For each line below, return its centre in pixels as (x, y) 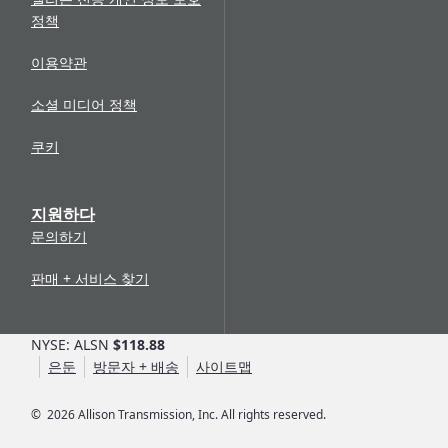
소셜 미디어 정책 (84, 104)
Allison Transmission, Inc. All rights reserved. (200, 414)
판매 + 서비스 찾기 (90, 278)
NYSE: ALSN (72, 344)
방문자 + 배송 (136, 366)
